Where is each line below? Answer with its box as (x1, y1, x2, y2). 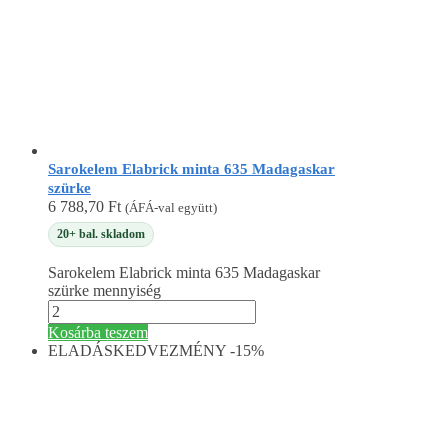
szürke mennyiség (48, 282, 161, 300)
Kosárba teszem (48, 324, 148, 342)
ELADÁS (48, 342, 113, 360)
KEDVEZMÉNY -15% (113, 342, 264, 360)
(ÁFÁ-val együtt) (125, 200, 217, 216)
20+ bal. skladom (57, 226, 145, 241)
